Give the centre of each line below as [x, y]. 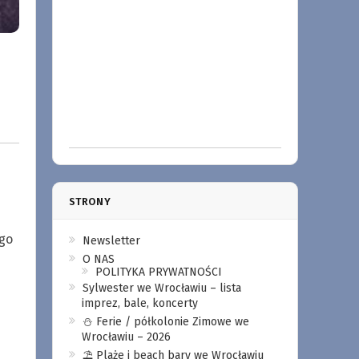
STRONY [90, 202]
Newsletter [111, 241]
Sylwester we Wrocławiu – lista [161, 288]
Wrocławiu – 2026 [126, 337]
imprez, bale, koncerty [139, 303]
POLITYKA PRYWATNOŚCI [158, 272]
